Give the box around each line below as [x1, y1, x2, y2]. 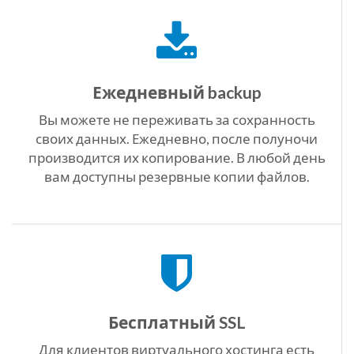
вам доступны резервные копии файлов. [43, 168, 310, 185]
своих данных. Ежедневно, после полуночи [36, 130, 318, 147]
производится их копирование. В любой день [28, 149, 326, 166]
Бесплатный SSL [107, 312, 246, 332]
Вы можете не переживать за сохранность [38, 111, 315, 128]
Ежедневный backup [92, 82, 262, 102]
